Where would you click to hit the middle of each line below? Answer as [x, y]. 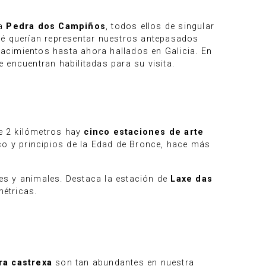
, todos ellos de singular [160, 26]
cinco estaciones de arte [144, 132]
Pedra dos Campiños [56, 26]
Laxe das [192, 179]
